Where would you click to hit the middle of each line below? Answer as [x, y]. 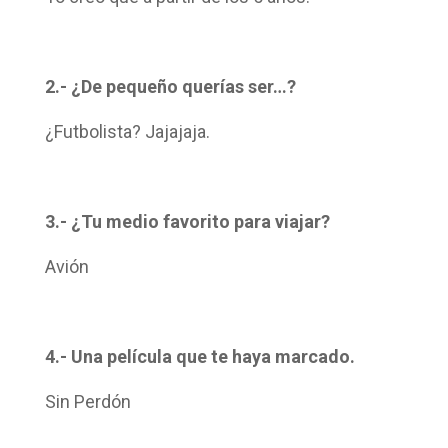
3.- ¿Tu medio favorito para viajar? [187, 221]
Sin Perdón [87, 401]
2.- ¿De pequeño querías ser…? [170, 86]
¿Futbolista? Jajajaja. [127, 131]
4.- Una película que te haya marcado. [199, 356]
